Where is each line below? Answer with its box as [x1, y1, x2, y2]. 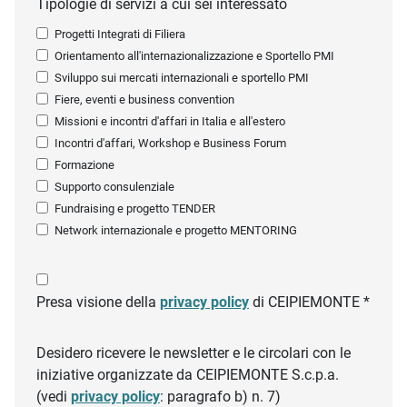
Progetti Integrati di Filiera [55, 26, 185, 41]
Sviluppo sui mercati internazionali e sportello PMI [55, 70, 309, 84]
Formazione [55, 157, 114, 172]
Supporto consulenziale [55, 179, 174, 194]
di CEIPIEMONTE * [249, 293, 370, 311]
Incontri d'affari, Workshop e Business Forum [55, 135, 286, 150]
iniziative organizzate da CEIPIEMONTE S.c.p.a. [36, 365, 339, 383]
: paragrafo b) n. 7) [160, 387, 281, 405]
